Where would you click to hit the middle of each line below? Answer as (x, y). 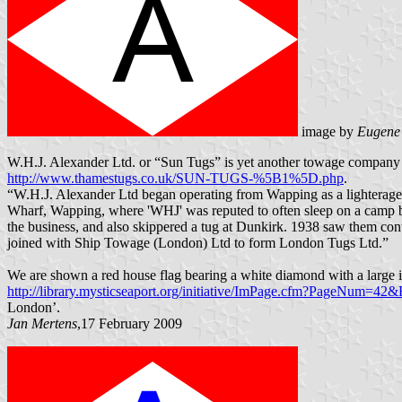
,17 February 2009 (130, 323)
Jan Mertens (42, 323)
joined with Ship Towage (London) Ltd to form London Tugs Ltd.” (198, 242)
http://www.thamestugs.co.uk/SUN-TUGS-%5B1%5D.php (175, 178)
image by (328, 131)
